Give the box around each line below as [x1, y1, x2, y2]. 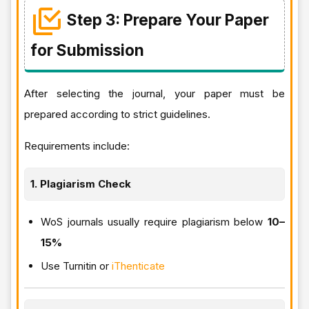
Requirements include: [24, 139, 130, 152]
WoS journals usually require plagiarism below [41, 215, 268, 228]
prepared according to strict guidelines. [24, 107, 210, 121]
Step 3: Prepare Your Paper [67, 10, 269, 29]
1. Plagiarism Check [30, 177, 131, 190]
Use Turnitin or [41, 259, 112, 272]
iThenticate [112, 259, 165, 272]
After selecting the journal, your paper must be [24, 86, 285, 100]
